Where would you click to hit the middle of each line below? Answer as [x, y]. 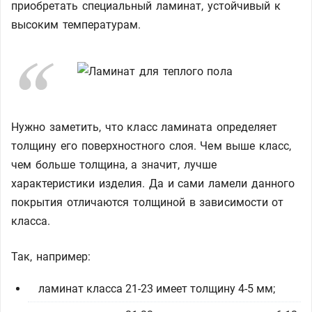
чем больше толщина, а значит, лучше [114, 165]
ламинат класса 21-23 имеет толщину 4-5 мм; [157, 289]
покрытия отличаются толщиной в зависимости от [148, 202]
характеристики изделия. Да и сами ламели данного [153, 184]
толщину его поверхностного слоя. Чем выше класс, [151, 146]
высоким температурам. [76, 25]
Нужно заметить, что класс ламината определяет [145, 127]
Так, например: [51, 257]
